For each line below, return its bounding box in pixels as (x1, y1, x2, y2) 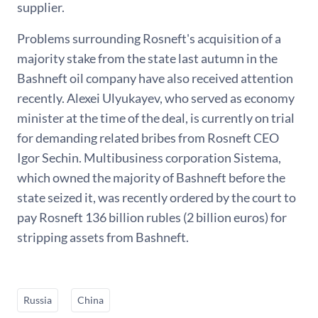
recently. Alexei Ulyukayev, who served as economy (17, 89, 295, 106)
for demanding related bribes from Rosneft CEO (17, 129, 279, 146)
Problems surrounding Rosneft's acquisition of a (17, 30, 281, 46)
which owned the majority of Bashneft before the (17, 169, 285, 185)
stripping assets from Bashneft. (17, 229, 189, 245)
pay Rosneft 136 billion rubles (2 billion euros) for (17, 209, 287, 225)
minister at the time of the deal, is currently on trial (17, 109, 295, 126)
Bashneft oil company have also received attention (17, 70, 293, 86)
